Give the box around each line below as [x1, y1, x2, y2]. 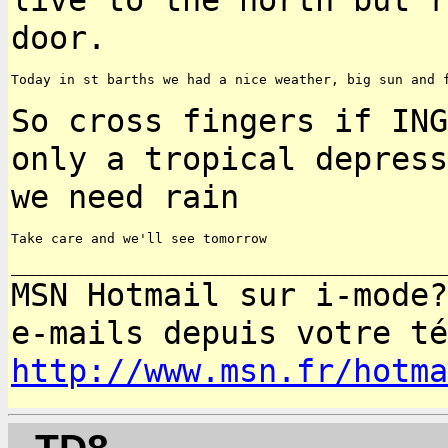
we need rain [11, 177, 239, 216]
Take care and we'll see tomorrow [11, 230, 267, 246]
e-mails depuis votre [11, 313, 410, 352]
